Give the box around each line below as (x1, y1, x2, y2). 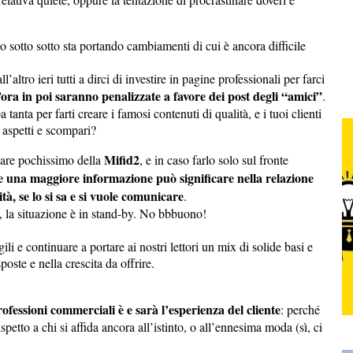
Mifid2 (104, 150, 139, 169)
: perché (281, 300, 320, 318)
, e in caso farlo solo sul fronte (139, 150, 288, 168)
